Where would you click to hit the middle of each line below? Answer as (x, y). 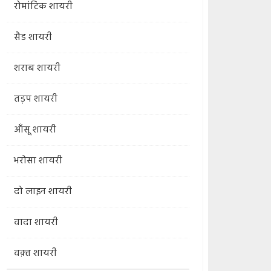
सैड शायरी (33, 38)
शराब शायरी (37, 68)
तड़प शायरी (35, 99)
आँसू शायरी (35, 130)
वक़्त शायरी (35, 253)
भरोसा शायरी (38, 161)
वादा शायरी (36, 223)
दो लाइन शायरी (43, 192)
